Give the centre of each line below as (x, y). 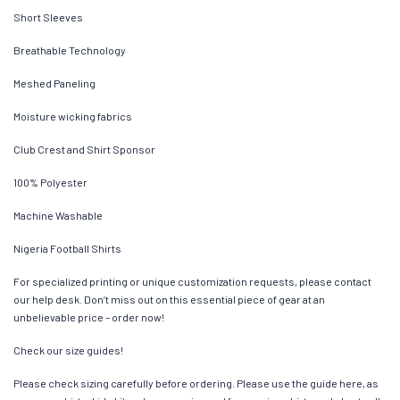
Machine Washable (58, 215)
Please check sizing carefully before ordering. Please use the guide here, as (196, 383)
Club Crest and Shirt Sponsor (84, 149)
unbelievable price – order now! (89, 317)
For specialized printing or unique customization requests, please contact (192, 281)
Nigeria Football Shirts (67, 248)
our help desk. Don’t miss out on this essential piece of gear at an (169, 299)
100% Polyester (50, 182)
